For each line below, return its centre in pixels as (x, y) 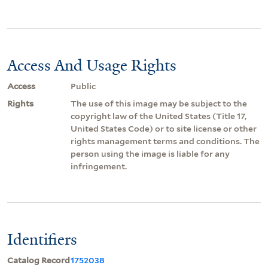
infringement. (99, 166)
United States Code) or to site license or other (164, 128)
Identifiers (42, 239)
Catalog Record (39, 260)
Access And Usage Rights (92, 65)
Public (83, 86)
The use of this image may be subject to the (159, 103)
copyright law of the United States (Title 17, (159, 116)
